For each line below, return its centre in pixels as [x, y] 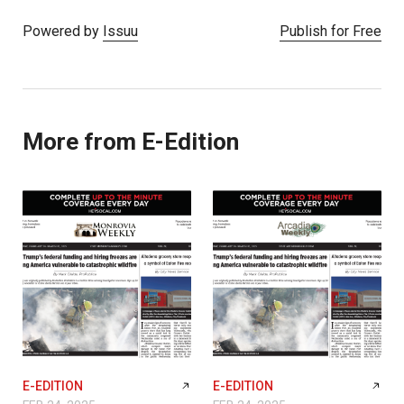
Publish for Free [331, 31]
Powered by [63, 31]
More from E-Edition [131, 142]
